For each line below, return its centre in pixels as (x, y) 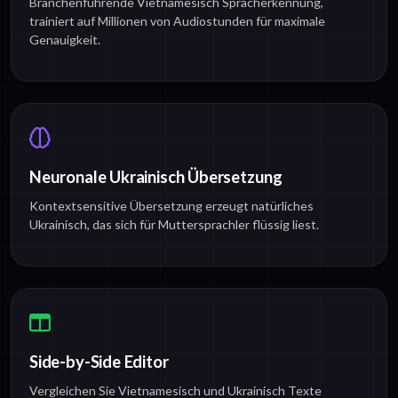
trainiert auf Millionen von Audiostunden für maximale (177, 21)
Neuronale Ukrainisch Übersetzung (156, 177)
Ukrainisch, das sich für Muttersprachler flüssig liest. (174, 225)
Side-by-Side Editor (99, 362)
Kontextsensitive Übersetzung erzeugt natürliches (171, 206)
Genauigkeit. (65, 40)
